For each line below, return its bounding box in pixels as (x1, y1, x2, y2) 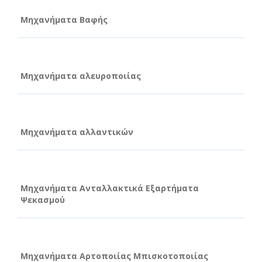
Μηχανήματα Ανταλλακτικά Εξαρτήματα (20, 182, 199, 194)
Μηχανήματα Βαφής (20, 13, 108, 25)
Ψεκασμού (20, 194, 65, 205)
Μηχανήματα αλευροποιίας (20, 70, 141, 81)
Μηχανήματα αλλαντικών (20, 126, 133, 137)
